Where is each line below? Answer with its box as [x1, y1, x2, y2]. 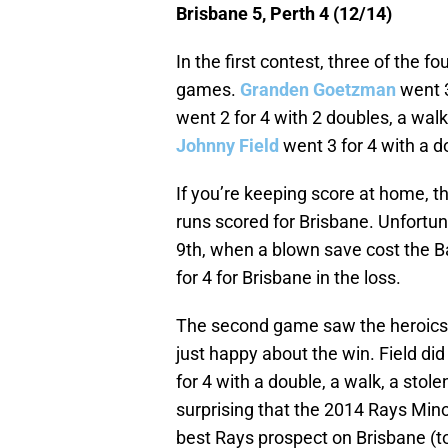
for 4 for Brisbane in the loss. [176, 267, 401, 289]
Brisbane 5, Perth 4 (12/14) [176, 3, 392, 25]
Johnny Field [176, 135, 279, 157]
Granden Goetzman [240, 79, 396, 101]
